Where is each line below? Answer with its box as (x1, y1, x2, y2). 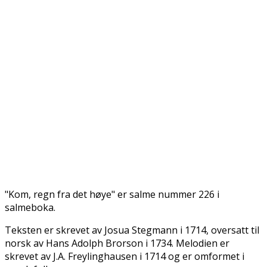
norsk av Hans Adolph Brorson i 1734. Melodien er (5, 236, 229, 250)
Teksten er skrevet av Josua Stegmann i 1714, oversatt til (5, 223, 259, 237)
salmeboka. (5, 200, 55, 214)
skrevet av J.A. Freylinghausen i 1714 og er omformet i (5, 249, 244, 263)
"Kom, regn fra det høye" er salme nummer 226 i (5, 187, 219, 201)
